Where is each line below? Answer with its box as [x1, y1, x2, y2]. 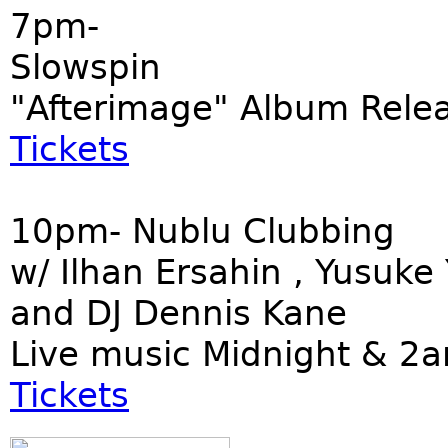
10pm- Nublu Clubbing [10, 211, 395, 251]
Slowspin [10, 47, 161, 87]
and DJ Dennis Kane [10, 293, 347, 333]
